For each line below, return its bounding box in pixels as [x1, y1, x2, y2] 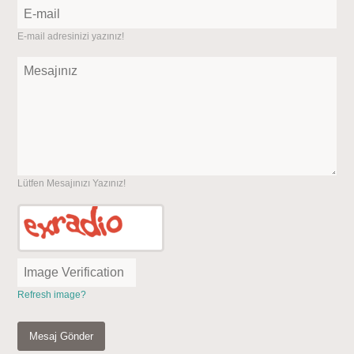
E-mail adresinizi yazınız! [17, 31, 125, 43]
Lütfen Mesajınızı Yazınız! [17, 178, 126, 190]
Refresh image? [17, 289, 87, 301]
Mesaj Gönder [29, 330, 94, 343]
